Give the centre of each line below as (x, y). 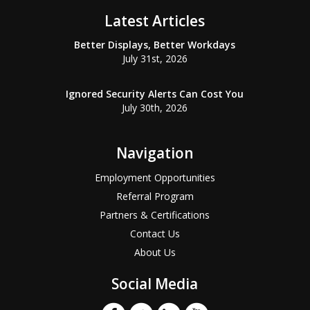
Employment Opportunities (155, 177)
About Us (155, 252)
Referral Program (155, 196)
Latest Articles (155, 21)
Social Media (155, 284)
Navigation (155, 153)
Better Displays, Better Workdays (155, 45)
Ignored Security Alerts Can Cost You (155, 94)
